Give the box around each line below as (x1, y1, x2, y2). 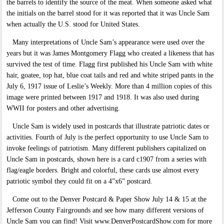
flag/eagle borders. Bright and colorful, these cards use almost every (6, 166, 199, 174)
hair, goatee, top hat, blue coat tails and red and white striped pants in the (6, 71, 214, 79)
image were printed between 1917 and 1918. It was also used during (6, 93, 199, 101)
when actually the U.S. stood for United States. (6, 20, 140, 28)
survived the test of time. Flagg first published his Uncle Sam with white (6, 60, 213, 68)
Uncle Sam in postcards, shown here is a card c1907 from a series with (6, 155, 207, 163)
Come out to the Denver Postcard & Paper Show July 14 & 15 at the (6, 195, 207, 203)
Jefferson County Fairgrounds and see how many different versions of (6, 206, 204, 214)
